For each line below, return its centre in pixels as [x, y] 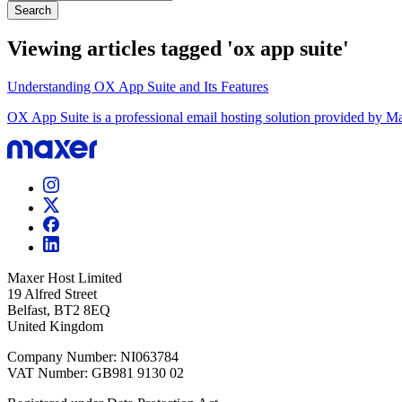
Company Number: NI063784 [93, 357]
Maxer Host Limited [65, 278]
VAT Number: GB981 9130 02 [96, 373]
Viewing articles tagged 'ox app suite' [178, 49]
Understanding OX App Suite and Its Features [138, 87]
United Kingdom [55, 327]
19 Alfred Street [52, 294]
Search [33, 10]
